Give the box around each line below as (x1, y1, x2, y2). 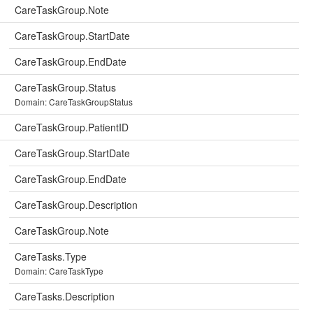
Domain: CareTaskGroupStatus (15, 96, 133, 108)
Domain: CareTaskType (15, 265, 103, 277)
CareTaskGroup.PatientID (15, 120, 129, 134)
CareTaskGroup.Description (15, 198, 138, 212)
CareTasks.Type (15, 249, 87, 263)
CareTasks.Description (15, 289, 115, 303)
